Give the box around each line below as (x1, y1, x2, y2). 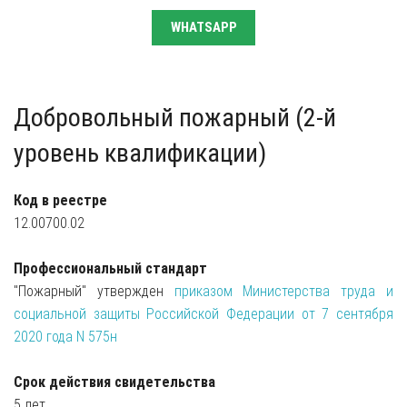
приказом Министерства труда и (174, 282, 394, 300)
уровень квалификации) (14, 137, 266, 168)
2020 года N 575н (14, 327, 117, 345)
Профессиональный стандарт (14, 259, 207, 277)
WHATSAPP (170, 18, 237, 35)
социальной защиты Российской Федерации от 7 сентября (14, 304, 393, 323)
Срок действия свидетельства (14, 372, 215, 391)
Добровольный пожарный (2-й (14, 102, 336, 133)
